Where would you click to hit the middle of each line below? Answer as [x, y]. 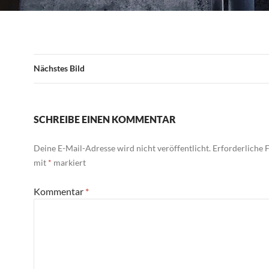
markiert [69, 162]
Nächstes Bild [59, 68]
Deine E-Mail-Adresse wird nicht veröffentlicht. [122, 148]
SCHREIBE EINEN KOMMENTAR [105, 119]
